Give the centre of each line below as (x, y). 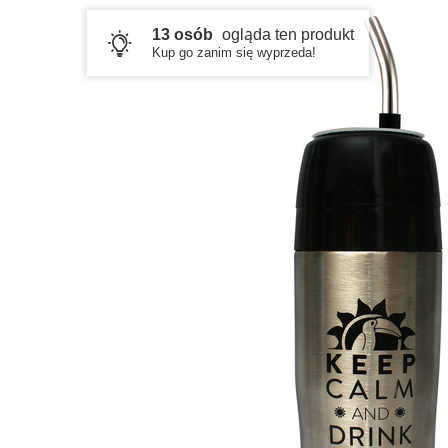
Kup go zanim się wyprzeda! (234, 52)
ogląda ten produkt (286, 34)
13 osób (182, 34)
